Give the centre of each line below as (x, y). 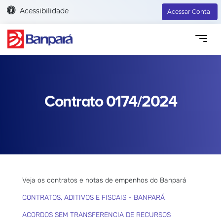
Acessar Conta (189, 12)
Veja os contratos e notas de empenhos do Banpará (104, 180)
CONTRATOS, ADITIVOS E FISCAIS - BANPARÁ (93, 197)
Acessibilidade (44, 11)
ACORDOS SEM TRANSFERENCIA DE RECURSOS (96, 215)
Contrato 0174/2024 (110, 102)
